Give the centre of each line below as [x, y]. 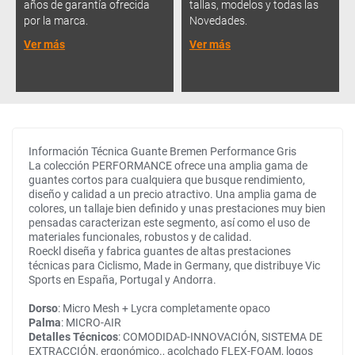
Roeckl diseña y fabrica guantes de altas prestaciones [160, 251]
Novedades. [218, 21]
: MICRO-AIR [91, 323]
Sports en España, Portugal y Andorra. [122, 280]
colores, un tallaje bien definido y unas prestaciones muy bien [177, 208]
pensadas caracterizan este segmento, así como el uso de [169, 223]
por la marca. [56, 21]
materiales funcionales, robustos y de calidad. [140, 237]
